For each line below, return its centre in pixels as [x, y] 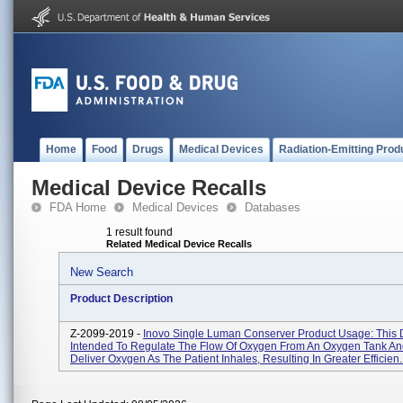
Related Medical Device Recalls [179, 244]
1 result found [139, 232]
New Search [102, 272]
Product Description [121, 299]
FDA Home [78, 207]
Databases [273, 207]
